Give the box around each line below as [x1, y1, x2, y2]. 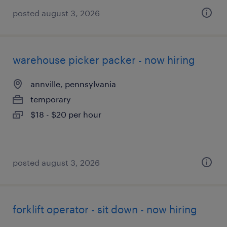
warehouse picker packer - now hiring [13, 54, 195, 66]
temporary [30, 94, 71, 104]
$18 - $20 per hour [30, 109, 101, 119]
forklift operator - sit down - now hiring [13, 203, 197, 215]
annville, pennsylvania [30, 79, 116, 89]
